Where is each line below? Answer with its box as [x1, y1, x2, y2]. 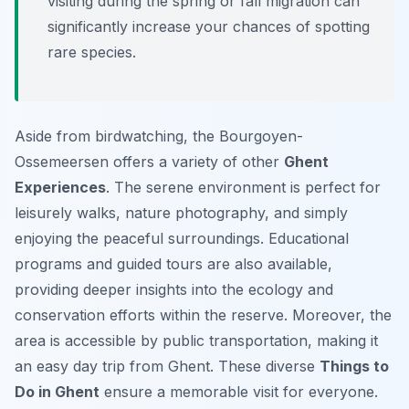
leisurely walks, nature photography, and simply [15, 204, 348, 223]
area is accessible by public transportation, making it [15, 331, 378, 351]
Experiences [15, 178, 106, 197]
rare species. [47, 43, 136, 62]
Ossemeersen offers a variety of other [15, 152, 284, 172]
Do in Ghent [15, 383, 100, 402]
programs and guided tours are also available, [15, 255, 332, 274]
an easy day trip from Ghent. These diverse [15, 357, 320, 376]
